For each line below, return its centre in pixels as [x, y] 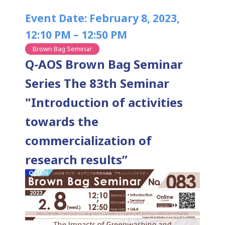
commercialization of [88, 140]
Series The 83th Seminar [97, 83]
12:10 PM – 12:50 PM [76, 35]
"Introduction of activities [104, 102]
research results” [76, 159]
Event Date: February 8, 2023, [102, 18]
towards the [62, 121]
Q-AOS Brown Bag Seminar [104, 64]
